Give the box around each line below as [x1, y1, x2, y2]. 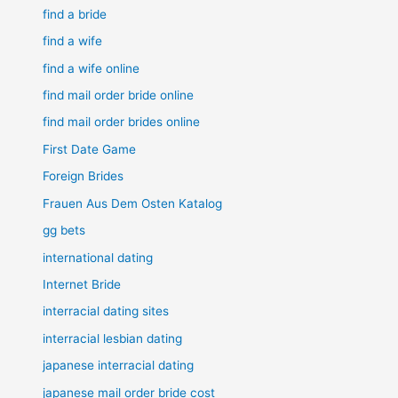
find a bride [43, 6, 107, 21]
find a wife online [43, 60, 140, 76]
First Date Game [43, 141, 137, 156]
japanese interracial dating [43, 358, 195, 373]
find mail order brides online [43, 115, 201, 130]
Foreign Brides [43, 169, 124, 184]
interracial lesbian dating [43, 330, 183, 346]
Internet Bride [43, 276, 122, 291]
